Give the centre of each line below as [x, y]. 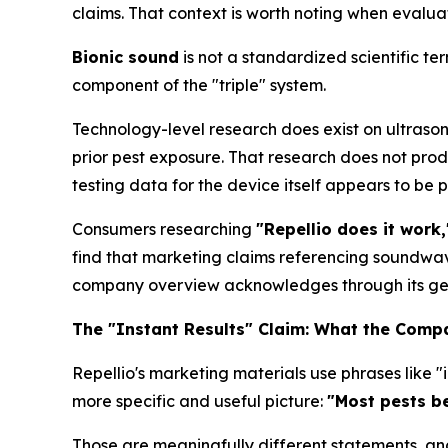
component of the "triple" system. [199, 85]
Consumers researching [164, 229]
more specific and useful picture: [199, 401]
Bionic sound [125, 57]
